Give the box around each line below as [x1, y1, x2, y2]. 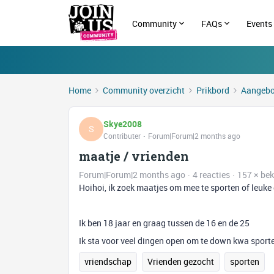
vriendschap [84, 256, 131, 267]
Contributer [103, 130, 141, 141]
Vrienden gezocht [147, 256, 214, 267]
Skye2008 [103, 117, 142, 130]
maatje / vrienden [79, 148, 189, 164]
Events [246, 17, 273, 29]
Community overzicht [103, 84, 185, 96]
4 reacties [193, 169, 230, 180]
